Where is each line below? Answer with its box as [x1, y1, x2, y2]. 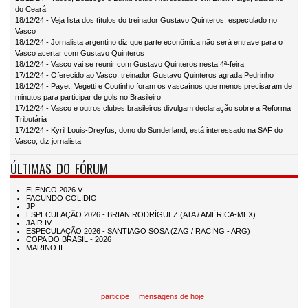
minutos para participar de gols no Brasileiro [15, 93, 161, 102]
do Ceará [15, 5, 46, 14]
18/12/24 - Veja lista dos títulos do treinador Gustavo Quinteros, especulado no [15, 16, 277, 25]
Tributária [15, 115, 47, 124]
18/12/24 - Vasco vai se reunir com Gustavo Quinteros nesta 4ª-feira [15, 60, 244, 69]
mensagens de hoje [138, 291, 204, 300]
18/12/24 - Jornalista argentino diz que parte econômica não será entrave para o [15, 38, 283, 47]
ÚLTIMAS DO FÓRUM [10, 159, 108, 178]
